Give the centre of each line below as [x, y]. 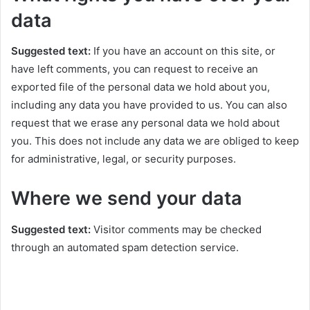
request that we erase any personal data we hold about [145, 123]
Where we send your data [127, 199]
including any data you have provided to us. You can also [149, 105]
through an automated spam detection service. [125, 247]
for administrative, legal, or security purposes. [124, 159]
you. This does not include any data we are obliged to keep [155, 141]
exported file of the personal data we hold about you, [140, 87]
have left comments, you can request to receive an [135, 69]
